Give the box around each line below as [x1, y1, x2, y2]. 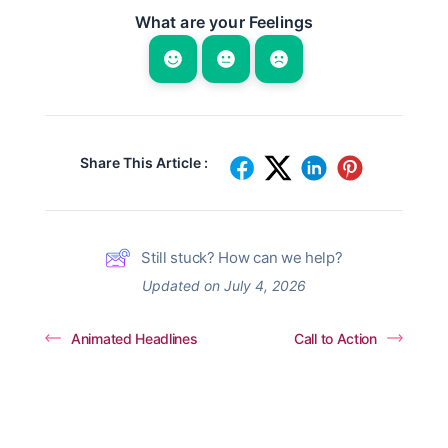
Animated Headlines [71, 329, 198, 347]
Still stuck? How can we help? [141, 247, 343, 267]
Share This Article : [79, 153, 208, 171]
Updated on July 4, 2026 [141, 276, 306, 294]
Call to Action [294, 329, 377, 347]
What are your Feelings [134, 11, 314, 32]
